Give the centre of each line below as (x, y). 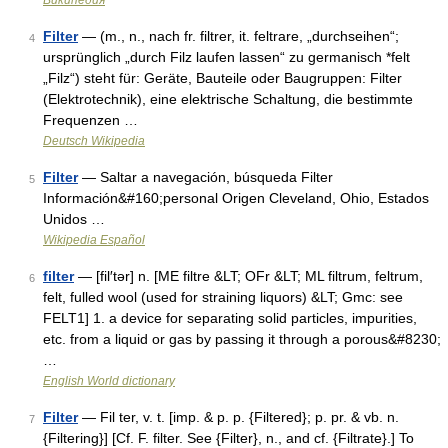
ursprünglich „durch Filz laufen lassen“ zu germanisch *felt (226, 57)
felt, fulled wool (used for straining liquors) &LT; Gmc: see (223, 297)
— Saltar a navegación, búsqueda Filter (205, 177)
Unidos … (74, 219)
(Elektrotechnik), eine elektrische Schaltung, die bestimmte (228, 99)
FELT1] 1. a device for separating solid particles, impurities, (230, 318)
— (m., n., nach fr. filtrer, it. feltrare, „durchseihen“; (238, 36)
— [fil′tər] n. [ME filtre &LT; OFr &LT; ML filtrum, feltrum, (248, 276)
